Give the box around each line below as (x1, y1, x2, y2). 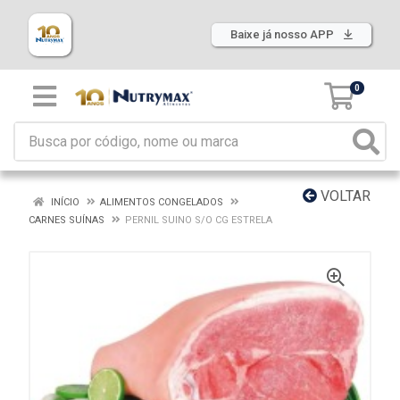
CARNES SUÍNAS (29, 214, 104, 226)
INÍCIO (48, 196, 79, 208)
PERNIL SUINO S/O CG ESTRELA (125, 214, 272, 226)
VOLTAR (317, 187, 371, 204)
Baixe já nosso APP (230, 28, 337, 41)
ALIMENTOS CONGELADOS (100, 196, 223, 208)
